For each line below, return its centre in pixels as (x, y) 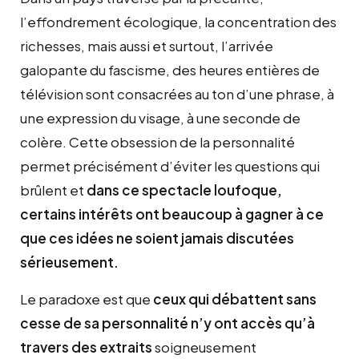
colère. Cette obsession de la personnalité (157, 141)
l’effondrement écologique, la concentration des (178, 21)
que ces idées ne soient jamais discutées (157, 238)
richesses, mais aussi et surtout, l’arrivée (147, 45)
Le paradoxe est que (87, 298)
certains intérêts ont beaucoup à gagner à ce (172, 214)
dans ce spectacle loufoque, (184, 190)
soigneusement (206, 347)
